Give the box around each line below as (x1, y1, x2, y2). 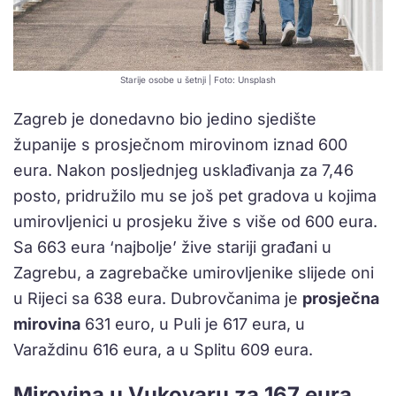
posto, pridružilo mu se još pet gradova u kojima (13, 187, 377, 206)
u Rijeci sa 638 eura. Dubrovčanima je (13, 289, 302, 308)
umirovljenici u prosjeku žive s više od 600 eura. (13, 212, 377, 232)
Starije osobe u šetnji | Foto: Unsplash (120, 74, 276, 86)
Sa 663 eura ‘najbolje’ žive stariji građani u (13, 238, 331, 257)
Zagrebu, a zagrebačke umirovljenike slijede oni (13, 263, 374, 283)
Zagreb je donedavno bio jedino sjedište (13, 110, 316, 129)
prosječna (302, 289, 379, 308)
